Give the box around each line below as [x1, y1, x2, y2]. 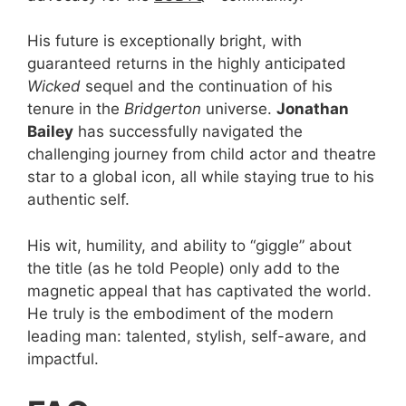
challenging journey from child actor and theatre [27, 145, 376, 164]
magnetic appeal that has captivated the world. [27, 281, 372, 300]
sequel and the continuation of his [81, 77, 333, 96]
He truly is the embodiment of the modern [27, 304, 333, 323]
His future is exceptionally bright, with [27, 32, 302, 51]
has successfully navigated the [73, 122, 303, 141]
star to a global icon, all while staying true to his [27, 168, 374, 187]
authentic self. [27, 190, 130, 209]
